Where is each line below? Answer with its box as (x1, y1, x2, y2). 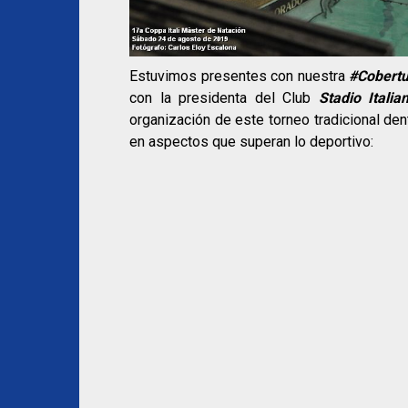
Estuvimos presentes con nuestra (129, 67, 350, 86)
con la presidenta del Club (129, 89, 319, 107)
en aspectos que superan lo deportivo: (129, 133, 373, 151)
